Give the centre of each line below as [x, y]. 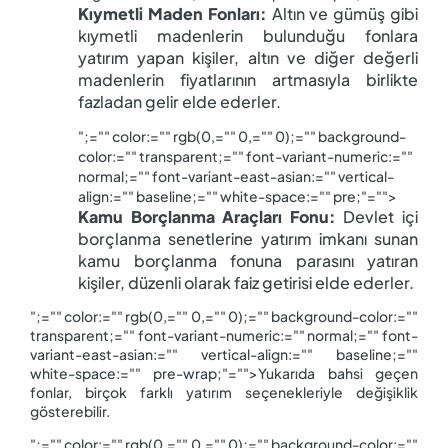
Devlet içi [377, 216]
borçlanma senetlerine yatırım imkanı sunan [248, 238]
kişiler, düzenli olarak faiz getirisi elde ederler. [246, 282]
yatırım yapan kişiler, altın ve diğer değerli [248, 57]
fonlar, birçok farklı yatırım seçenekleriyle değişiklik [224, 392]
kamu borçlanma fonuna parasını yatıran [248, 260]
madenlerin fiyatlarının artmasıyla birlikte [248, 79]
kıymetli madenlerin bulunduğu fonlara [248, 35]
